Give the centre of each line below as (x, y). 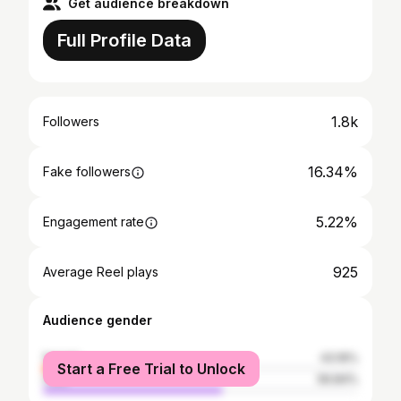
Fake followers (87, 171)
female (62, 358)
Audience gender (98, 320)
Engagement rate (94, 222)
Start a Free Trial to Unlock (151, 369)
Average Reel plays (101, 272)
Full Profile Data (124, 40)
